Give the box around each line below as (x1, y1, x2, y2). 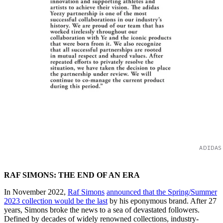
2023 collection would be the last (4, 196, 108, 205)
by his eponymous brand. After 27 (108, 196, 217, 205)
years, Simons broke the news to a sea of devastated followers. (4, 205, 200, 214)
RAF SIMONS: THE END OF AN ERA (4, 170, 140, 179)
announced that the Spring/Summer (107, 187, 217, 196)
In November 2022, (4, 187, 68, 196)
